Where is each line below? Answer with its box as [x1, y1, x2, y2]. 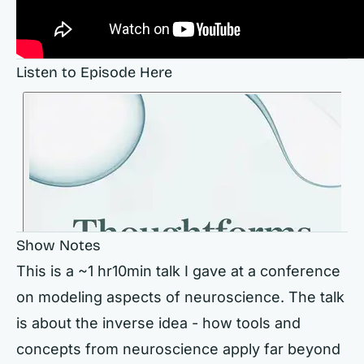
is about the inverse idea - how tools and [16, 314, 301, 331]
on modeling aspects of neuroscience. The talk [16, 288, 344, 305]
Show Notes [16, 236, 101, 254]
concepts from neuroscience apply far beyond [16, 340, 340, 357]
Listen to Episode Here [16, 63, 172, 81]
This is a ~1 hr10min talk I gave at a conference [16, 262, 340, 279]
